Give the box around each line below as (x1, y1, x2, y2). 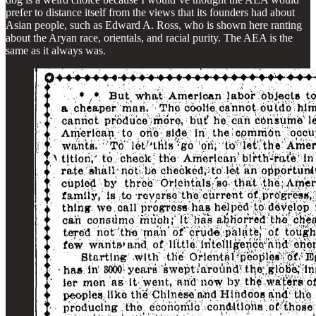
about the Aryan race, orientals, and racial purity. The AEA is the (6, 31, 293, 44)
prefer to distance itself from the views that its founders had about (6, 6, 295, 18)
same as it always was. (6, 44, 106, 56)
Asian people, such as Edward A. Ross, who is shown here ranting (6, 18, 302, 31)
